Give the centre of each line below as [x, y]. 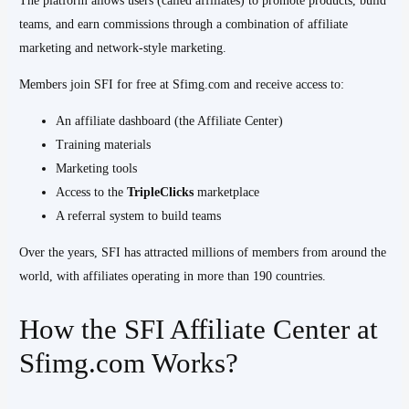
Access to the [92, 193]
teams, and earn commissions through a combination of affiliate [184, 25]
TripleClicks [161, 193]
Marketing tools [97, 169]
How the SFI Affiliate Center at [199, 329]
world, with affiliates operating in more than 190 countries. [173, 277]
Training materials [104, 145]
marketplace [227, 193]
